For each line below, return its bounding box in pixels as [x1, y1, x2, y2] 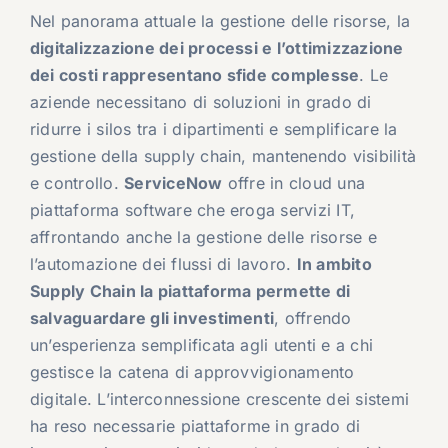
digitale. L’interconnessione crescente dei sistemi [29, 389, 409, 410]
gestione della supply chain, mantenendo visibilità [29, 146, 416, 167]
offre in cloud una [222, 173, 366, 194]
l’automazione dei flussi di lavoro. [29, 254, 297, 275]
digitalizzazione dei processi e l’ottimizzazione [29, 38, 404, 59]
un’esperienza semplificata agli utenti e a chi [29, 335, 374, 356]
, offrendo [274, 308, 352, 329]
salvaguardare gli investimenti [29, 308, 275, 329]
